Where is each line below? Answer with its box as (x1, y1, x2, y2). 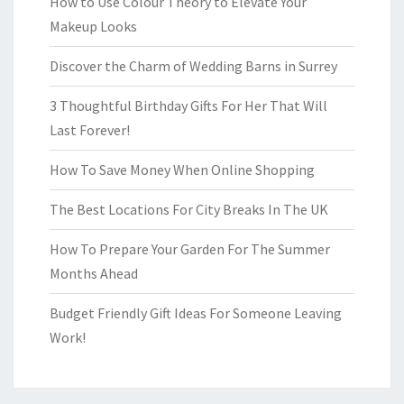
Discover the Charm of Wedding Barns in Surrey (50, 57, 337, 76)
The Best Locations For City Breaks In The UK (50, 200, 328, 219)
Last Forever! (50, 121, 130, 140)
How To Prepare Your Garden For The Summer (50, 240, 330, 259)
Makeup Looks (50, 17, 137, 36)
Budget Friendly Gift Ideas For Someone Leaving (50, 304, 342, 323)
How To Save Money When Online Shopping (50, 161, 315, 179)
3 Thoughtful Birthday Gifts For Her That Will (50, 96, 327, 115)
